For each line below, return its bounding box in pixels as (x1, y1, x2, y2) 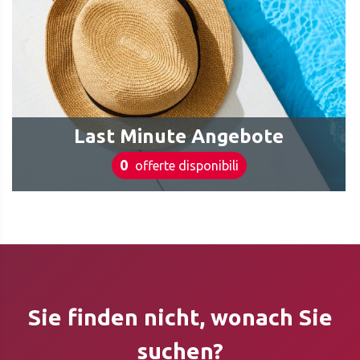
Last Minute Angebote (74, 125, 284, 147)
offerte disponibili (131, 158, 239, 173)
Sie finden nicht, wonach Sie (27, 305, 333, 329)
